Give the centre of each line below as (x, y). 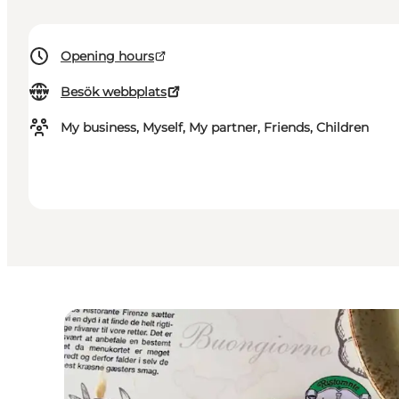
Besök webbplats (114, 92)
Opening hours (107, 57)
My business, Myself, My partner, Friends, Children (215, 128)
